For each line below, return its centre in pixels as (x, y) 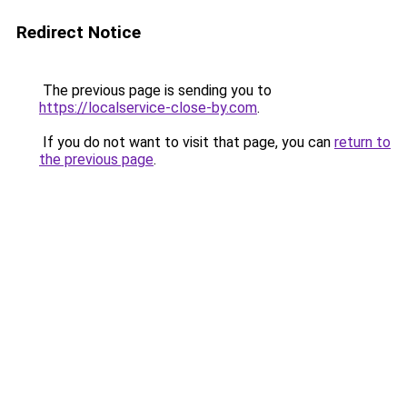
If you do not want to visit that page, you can (187, 142)
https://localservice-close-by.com (148, 108)
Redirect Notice (79, 32)
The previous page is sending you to (155, 90)
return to (362, 142)
